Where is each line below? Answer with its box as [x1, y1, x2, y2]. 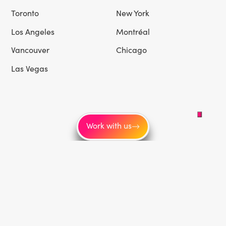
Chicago [116, 44, 147, 55]
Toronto [11, 7, 39, 18]
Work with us [86, 120, 132, 131]
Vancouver [11, 44, 50, 55]
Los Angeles [11, 26, 55, 37]
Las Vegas [11, 63, 48, 74]
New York [116, 7, 150, 18]
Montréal [116, 26, 150, 37]
